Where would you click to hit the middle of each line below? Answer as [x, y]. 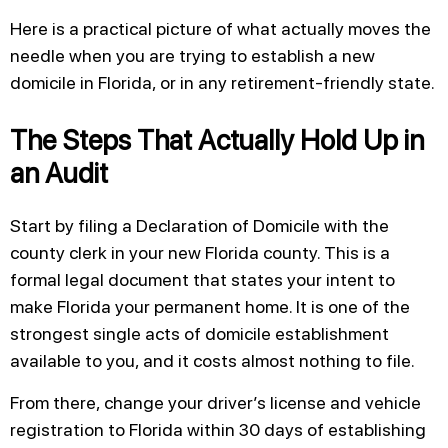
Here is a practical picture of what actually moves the [220, 28]
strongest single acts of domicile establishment [199, 334]
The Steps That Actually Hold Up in [217, 139]
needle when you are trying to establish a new [192, 55]
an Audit [59, 172]
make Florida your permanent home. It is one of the [210, 307]
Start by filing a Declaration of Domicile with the [199, 226]
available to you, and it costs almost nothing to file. [212, 361]
